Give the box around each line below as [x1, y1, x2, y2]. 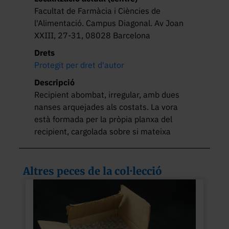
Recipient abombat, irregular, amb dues [34, 89, 182, 100]
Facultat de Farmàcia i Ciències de [34, 5, 161, 16]
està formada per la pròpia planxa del [34, 113, 175, 124]
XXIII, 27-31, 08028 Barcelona [34, 30, 151, 40]
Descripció [34, 77, 75, 87]
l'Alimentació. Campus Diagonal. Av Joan [34, 17, 184, 28]
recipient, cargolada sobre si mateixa [34, 126, 171, 136]
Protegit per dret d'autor [34, 59, 125, 70]
